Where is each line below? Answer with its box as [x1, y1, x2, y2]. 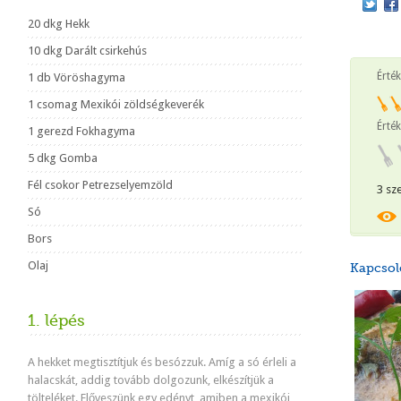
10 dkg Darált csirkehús [28, 44, 147, 57]
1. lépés [28, 311, 85, 329]
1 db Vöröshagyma [28, 71, 125, 84]
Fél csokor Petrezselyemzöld [28, 178, 173, 192]
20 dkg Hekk [28, 17, 90, 30]
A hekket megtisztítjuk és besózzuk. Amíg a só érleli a [28, 355, 296, 369]
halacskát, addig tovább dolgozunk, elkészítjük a [28, 373, 274, 387]
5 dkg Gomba [28, 151, 98, 165]
